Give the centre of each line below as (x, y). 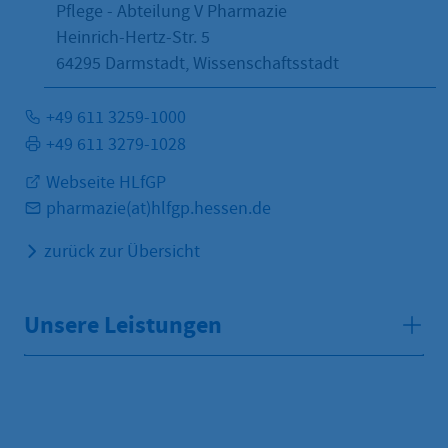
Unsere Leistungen (123, 324)
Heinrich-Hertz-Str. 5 (133, 37)
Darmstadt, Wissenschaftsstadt (222, 63)
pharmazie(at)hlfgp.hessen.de (158, 208)
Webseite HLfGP (104, 182)
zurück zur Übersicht (122, 251)
